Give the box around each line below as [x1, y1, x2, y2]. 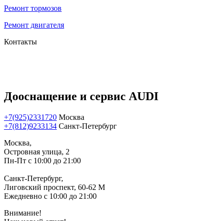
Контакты [4, 37, 37, 46]
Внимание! [4, 208, 41, 217]
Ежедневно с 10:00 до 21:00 [4, 191, 97, 200]
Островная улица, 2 [4, 147, 70, 156]
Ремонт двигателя [4, 20, 64, 29]
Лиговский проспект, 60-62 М [4, 183, 105, 191]
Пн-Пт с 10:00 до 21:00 [4, 156, 81, 165]
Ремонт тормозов [4, 3, 62, 12]
